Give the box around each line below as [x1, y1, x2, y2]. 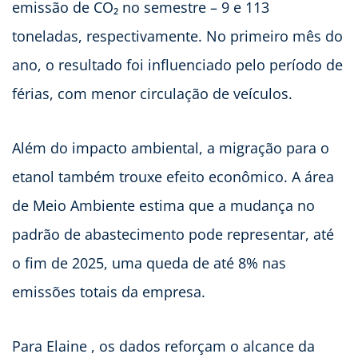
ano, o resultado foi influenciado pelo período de [12, 55, 343, 75]
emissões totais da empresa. [12, 282, 209, 302]
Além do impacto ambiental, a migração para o [12, 138, 329, 158]
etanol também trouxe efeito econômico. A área [12, 167, 334, 187]
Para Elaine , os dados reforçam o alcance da [12, 336, 315, 356]
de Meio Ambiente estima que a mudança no [12, 196, 315, 216]
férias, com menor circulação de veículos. [12, 84, 296, 104]
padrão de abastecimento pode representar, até [12, 225, 334, 245]
